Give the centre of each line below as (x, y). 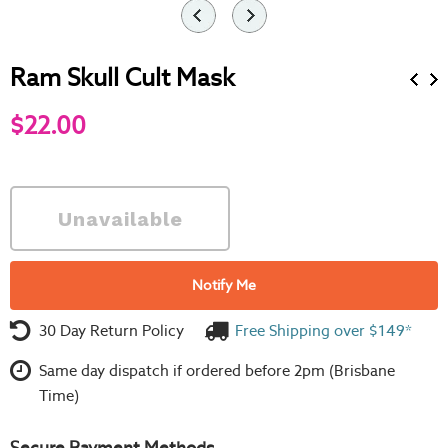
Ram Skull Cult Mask (122, 77)
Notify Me (224, 285)
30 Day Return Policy (111, 330)
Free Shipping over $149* (323, 330)
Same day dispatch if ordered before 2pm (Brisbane (216, 370)
